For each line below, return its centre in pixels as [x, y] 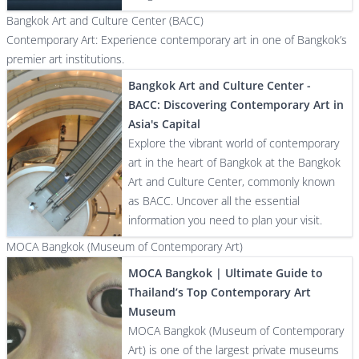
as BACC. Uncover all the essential [214, 201]
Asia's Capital [165, 124]
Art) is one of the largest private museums [234, 350]
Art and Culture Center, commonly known [232, 182]
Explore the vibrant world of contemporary [234, 143]
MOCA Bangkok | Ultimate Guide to [226, 273]
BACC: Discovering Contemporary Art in [236, 105]
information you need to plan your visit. [226, 220]
